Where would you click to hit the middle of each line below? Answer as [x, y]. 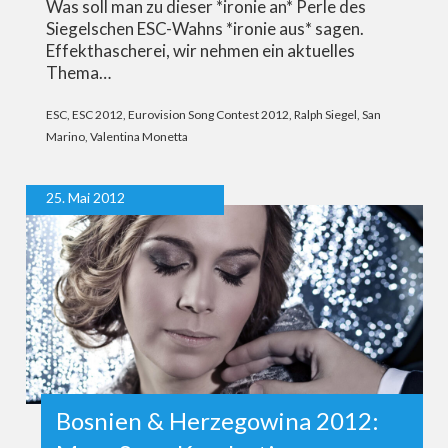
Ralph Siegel [325, 115]
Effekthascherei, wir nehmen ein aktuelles [200, 51]
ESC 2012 [97, 115]
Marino [65, 137]
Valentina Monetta [138, 137]
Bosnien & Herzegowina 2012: [217, 420]
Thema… [78, 73]
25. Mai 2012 [85, 198]
